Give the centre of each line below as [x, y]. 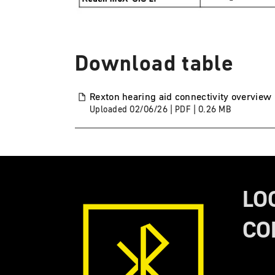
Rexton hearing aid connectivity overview [181, 97]
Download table [155, 63]
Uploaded [110, 110]
